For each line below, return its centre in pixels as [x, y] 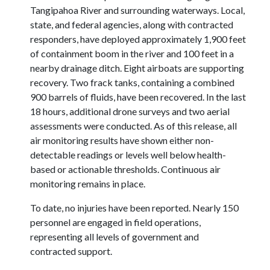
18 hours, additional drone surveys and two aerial [130, 111]
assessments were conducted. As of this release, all [133, 126]
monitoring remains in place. [88, 184]
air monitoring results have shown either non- [122, 140]
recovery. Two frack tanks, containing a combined [132, 83]
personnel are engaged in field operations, [115, 222]
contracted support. [71, 251]
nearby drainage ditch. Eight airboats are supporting [137, 68]
